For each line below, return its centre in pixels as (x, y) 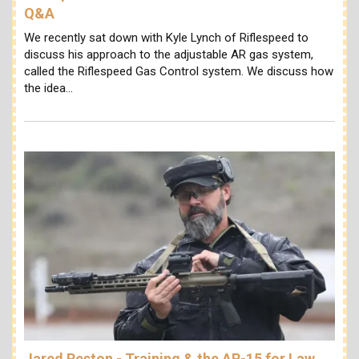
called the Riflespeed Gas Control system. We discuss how (179, 71)
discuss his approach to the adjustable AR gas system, (169, 54)
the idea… (48, 88)
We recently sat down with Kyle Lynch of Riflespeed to (166, 37)
